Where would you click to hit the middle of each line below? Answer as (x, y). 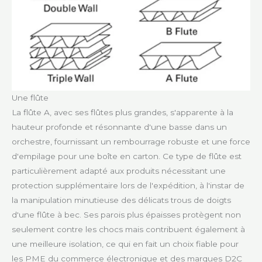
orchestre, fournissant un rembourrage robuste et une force (131, 141)
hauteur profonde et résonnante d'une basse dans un (119, 127)
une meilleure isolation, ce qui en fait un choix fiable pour (125, 244)
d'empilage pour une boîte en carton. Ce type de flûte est (127, 156)
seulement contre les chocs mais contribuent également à (128, 229)
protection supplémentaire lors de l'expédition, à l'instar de (128, 185)
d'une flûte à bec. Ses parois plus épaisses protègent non (126, 214)
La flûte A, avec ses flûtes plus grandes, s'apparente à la (123, 112)
